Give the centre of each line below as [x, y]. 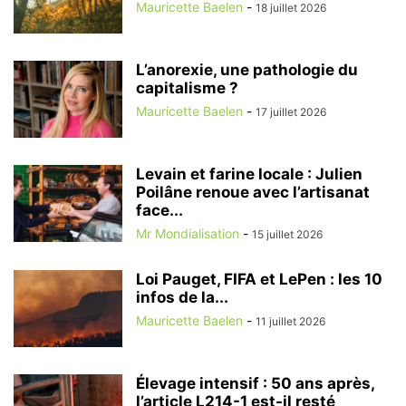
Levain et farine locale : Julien [249, 174]
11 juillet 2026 [290, 321]
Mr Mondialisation [188, 233]
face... [159, 210]
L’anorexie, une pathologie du [247, 69]
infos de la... [182, 297]
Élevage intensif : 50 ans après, [255, 383]
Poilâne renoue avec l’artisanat [253, 192]
